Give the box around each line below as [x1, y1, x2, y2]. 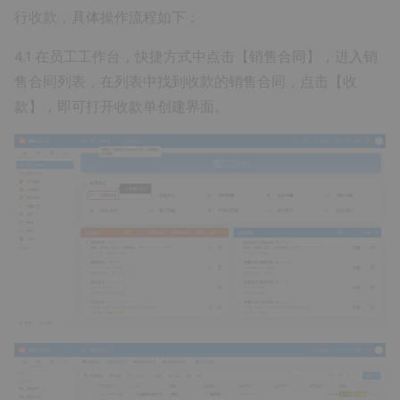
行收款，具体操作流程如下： [14, 9, 200, 26]
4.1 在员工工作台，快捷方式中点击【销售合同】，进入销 [14, 48, 378, 65]
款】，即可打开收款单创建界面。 [14, 98, 229, 115]
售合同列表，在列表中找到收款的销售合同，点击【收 [14, 73, 357, 90]
